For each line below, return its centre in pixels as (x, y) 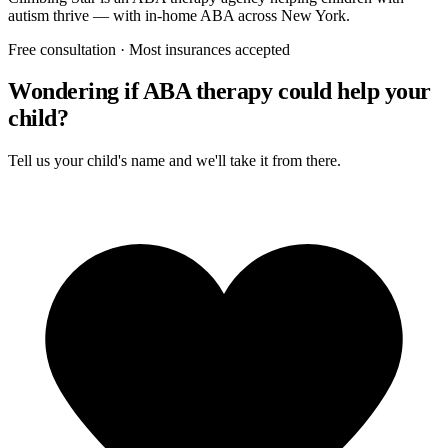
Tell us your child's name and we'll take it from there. (174, 161)
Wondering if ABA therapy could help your (219, 91)
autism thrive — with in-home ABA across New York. (179, 15)
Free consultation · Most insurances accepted (149, 49)
